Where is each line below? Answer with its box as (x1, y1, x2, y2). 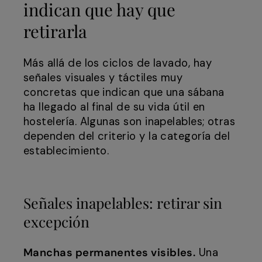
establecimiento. (23, 144, 109, 158)
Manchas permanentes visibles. (23, 246, 196, 260)
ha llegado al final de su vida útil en (23, 100, 205, 115)
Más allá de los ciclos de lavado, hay (23, 56, 212, 71)
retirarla (23, 19, 87, 43)
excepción (23, 212, 89, 232)
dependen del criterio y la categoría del (23, 129, 230, 144)
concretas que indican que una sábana (23, 85, 225, 100)
